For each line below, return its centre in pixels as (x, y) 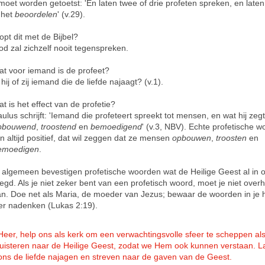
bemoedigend (116, 127)
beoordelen (36, 14)
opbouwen (192, 138)
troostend (59, 127)
